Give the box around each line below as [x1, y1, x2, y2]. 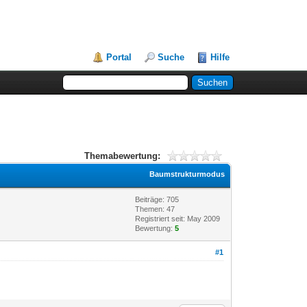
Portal [106, 52, 132, 62]
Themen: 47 [135, 204, 175, 213]
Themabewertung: [84, 150, 160, 161]
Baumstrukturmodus [149, 169, 225, 178]
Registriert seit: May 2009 [135, 214, 221, 223]
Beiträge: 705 [135, 195, 180, 204]
